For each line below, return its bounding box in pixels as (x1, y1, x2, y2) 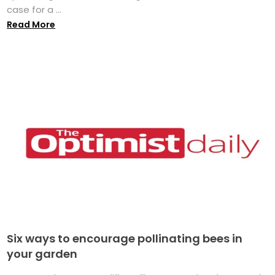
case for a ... (7, 2, 62, 16)
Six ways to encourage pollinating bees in (7, 230, 243, 246)
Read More (7, 18, 56, 31)
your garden (7, 246, 78, 261)
